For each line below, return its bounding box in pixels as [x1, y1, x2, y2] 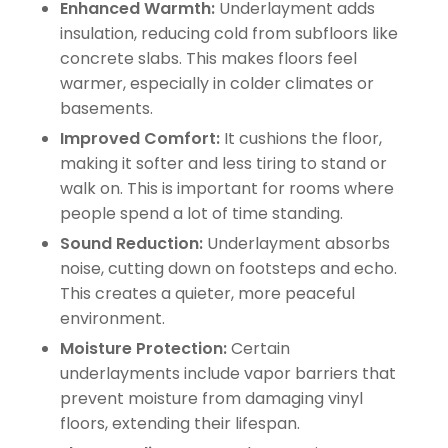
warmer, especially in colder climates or [60, 71, 374, 95]
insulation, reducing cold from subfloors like [60, 21, 398, 45]
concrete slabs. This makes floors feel [60, 46, 357, 70]
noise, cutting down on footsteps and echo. [60, 256, 397, 280]
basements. [60, 96, 153, 120]
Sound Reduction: [60, 231, 203, 255]
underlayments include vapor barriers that [60, 361, 396, 385]
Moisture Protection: [60, 336, 227, 360]
